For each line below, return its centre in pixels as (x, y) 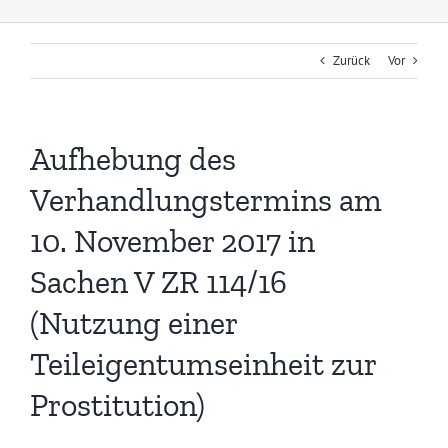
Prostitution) (117, 405)
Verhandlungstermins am (206, 200)
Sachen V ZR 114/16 (158, 282)
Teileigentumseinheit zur (203, 364)
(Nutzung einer (133, 323)
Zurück (351, 61)
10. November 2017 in (172, 241)
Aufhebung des (133, 159)
